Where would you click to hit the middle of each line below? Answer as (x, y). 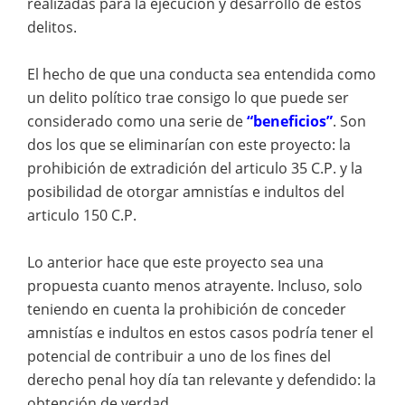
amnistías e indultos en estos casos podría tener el (200, 333)
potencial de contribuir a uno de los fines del (179, 356)
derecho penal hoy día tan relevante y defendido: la (202, 380)
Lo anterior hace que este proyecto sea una (175, 262)
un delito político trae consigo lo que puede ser (188, 98)
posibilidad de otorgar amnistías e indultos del (186, 192)
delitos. (52, 27)
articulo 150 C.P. (82, 215)
